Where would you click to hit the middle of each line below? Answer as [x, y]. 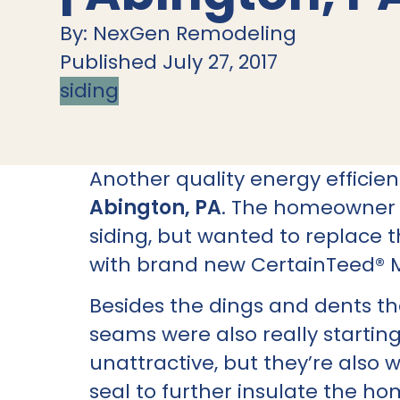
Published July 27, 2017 [169, 62]
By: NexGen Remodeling [179, 33]
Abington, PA [155, 207]
